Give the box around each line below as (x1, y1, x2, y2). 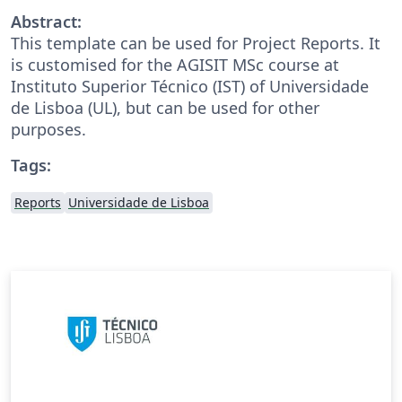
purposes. (11, 118, 86, 140)
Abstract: (11, 10, 82, 32)
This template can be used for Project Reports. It (11, 31, 380, 54)
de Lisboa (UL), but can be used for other (11, 96, 319, 118)
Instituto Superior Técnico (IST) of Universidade (11, 74, 369, 97)
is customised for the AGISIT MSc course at (11, 53, 339, 75)
